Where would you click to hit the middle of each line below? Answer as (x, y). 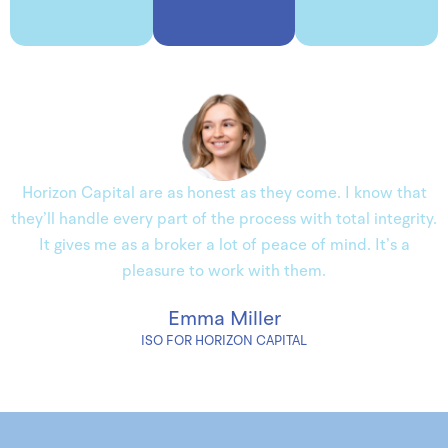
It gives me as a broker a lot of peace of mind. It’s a (224, 246)
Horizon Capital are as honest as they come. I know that (224, 194)
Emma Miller (224, 320)
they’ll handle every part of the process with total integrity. (224, 220)
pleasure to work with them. (224, 272)
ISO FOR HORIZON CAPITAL (224, 342)
